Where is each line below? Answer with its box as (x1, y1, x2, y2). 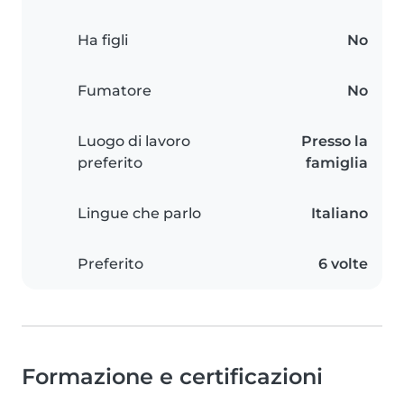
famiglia (306, 154, 368, 171)
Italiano (311, 205, 368, 222)
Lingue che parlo (78, 205, 201, 222)
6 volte (318, 255, 368, 272)
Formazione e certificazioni (22, 363, 323, 390)
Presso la (301, 133, 368, 150)
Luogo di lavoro (78, 133, 190, 150)
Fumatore (78, 82, 151, 99)
